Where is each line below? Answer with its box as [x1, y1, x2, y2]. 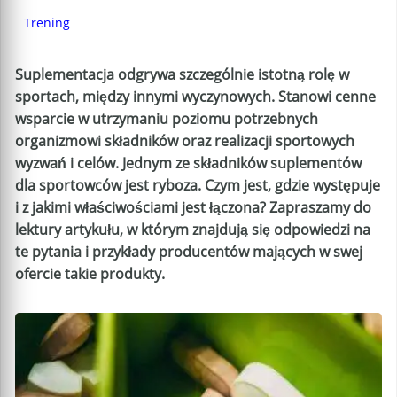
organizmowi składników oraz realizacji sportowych [15, 131, 354, 151]
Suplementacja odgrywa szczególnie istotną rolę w [15, 65, 349, 84]
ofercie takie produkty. [15, 264, 165, 284]
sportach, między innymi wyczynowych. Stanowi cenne [15, 87, 376, 106]
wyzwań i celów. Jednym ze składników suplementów [15, 153, 362, 173]
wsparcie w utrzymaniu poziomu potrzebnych [15, 109, 318, 128]
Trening [24, 14, 70, 31]
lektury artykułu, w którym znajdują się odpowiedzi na [15, 220, 370, 239]
